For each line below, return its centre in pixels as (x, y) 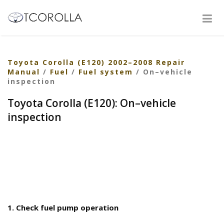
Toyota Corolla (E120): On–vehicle (92, 103)
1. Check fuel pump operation (63, 207)
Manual (24, 72)
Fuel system (106, 72)
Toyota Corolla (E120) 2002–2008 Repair (96, 62)
